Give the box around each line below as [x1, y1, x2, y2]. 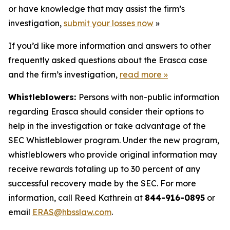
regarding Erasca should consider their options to [8, 106, 204, 117]
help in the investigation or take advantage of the [8, 121, 206, 131]
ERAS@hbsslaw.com [32, 207, 111, 217]
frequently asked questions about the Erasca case [8, 55, 207, 65]
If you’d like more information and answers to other [8, 41, 211, 51]
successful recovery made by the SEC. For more [8, 178, 196, 188]
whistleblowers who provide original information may [8, 149, 217, 160]
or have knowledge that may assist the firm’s [8, 4, 185, 14]
